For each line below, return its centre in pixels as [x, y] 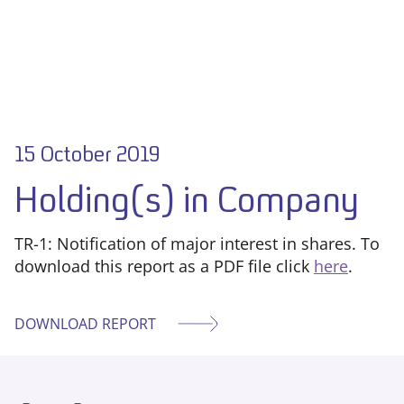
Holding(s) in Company [187, 200]
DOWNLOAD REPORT [85, 324]
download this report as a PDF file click [164, 266]
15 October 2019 [87, 154]
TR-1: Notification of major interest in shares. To [197, 243]
